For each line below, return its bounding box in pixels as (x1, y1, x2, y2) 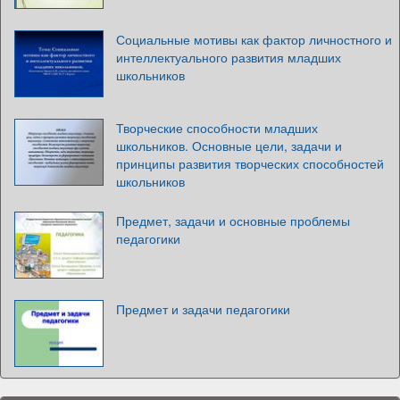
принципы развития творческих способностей (116, 154, 384, 172)
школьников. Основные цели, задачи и (116, 136, 342, 154)
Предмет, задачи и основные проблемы (116, 211, 350, 229)
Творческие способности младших (116, 118, 318, 137)
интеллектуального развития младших (116, 47, 341, 66)
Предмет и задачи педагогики (116, 299, 290, 318)
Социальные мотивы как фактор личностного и (116, 29, 392, 48)
